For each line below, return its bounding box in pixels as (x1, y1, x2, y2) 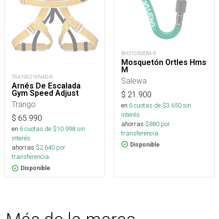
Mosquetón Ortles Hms (121, 57, 206, 67)
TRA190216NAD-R (12, 74, 53, 80)
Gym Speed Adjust (12, 88, 79, 98)
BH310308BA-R (121, 50, 156, 57)
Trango (12, 99, 36, 109)
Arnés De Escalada (12, 81, 81, 90)
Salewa (121, 75, 147, 86)
